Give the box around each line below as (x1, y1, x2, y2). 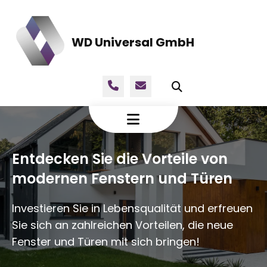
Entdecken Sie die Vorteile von (12, 149, 228, 169)
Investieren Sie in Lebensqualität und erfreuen (12, 201, 253, 216)
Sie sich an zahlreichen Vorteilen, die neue (12, 218, 233, 232)
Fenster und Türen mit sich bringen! (12, 234, 200, 249)
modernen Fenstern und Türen (12, 169, 232, 188)
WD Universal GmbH (71, 33, 194, 51)
